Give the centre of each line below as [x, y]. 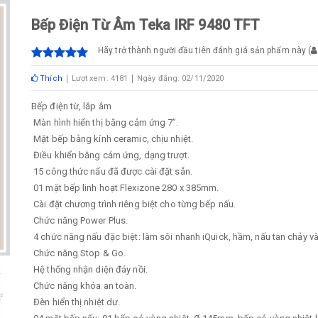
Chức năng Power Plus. [80, 220]
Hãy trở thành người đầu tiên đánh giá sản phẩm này [202, 50]
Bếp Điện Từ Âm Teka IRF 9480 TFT [146, 25]
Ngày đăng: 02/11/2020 [181, 78]
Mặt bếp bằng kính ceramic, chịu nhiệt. [112, 139]
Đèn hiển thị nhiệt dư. [76, 302]
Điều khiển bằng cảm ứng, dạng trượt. [110, 155]
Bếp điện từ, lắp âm [71, 106]
